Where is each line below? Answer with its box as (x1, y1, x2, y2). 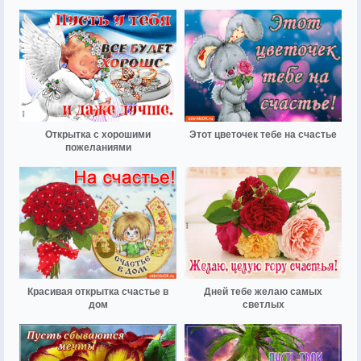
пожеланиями (64, 141, 131, 153)
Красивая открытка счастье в (27, 286, 168, 298)
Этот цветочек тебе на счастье (189, 128, 337, 140)
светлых (242, 299, 284, 311)
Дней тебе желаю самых (204, 286, 322, 298)
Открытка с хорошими (45, 128, 151, 140)
